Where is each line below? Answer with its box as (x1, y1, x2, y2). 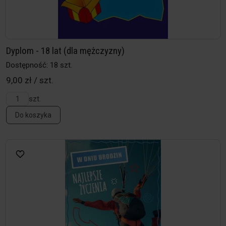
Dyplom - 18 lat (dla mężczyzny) (6, 45, 125, 57)
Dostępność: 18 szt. (6, 61, 72, 70)
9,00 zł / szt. (6, 75, 53, 86)
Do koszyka (15, 111, 51, 120)
